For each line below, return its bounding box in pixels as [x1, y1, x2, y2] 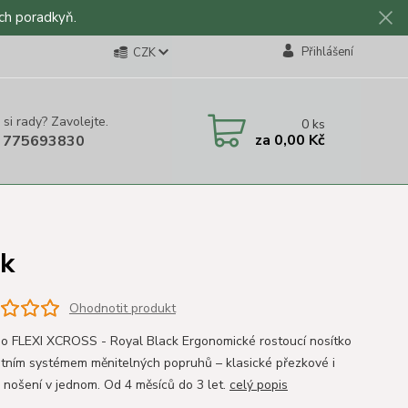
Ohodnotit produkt [68, 299, 176, 317]
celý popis [229, 376, 288, 393]
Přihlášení [301, 44, 353, 60]
